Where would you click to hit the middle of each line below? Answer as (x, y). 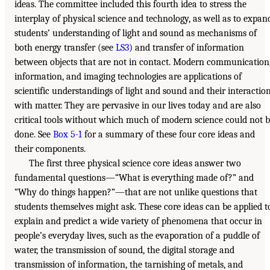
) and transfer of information (187, 47)
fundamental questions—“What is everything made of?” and (134, 177)
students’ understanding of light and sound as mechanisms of (136, 33)
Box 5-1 (67, 134)
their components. (50, 149)
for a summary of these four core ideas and (168, 134)
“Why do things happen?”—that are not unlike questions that (136, 192)
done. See (34, 134)
